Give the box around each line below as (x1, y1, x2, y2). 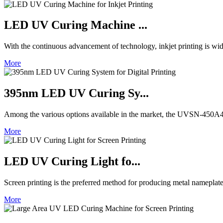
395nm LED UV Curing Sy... (4, 87, 149, 100)
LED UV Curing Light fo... (4, 155, 140, 168)
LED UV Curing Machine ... (4, 18, 147, 32)
